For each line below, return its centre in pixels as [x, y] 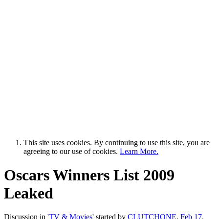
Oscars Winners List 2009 [89, 175]
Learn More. [139, 151]
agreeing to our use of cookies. [72, 151]
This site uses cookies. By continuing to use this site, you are [117, 142]
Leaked [29, 193]
